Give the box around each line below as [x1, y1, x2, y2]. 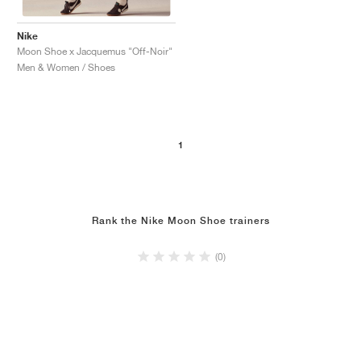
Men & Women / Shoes [17, 61, 115, 73]
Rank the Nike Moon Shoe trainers [91, 215, 270, 226]
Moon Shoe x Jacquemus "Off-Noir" [17, 45, 172, 57]
